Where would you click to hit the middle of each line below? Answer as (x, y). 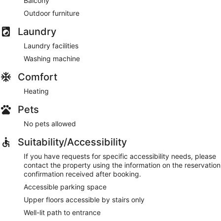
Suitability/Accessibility (72, 142)
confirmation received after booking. (82, 174)
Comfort (37, 77)
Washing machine (52, 58)
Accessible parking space (65, 186)
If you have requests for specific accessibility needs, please (120, 156)
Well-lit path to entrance (62, 212)
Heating (36, 91)
